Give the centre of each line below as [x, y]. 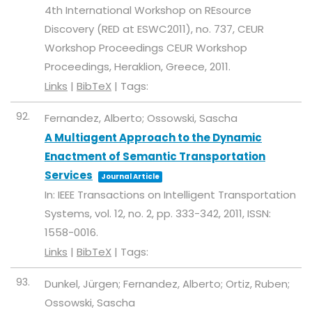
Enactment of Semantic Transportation [155, 156]
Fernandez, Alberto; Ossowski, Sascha [141, 118]
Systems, [70, 213]
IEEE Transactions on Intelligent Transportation [177, 195]
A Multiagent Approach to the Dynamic [153, 138]
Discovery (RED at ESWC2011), [120, 29]
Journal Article [130, 177]
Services [69, 175]
